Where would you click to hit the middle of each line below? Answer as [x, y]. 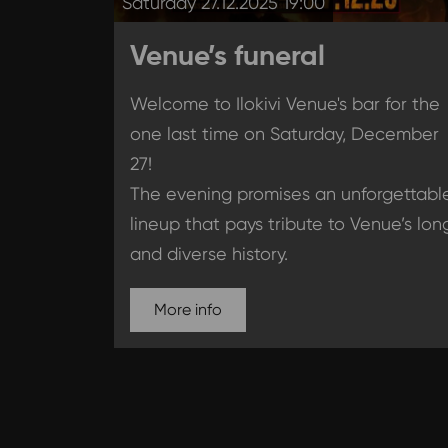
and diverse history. [208, 254]
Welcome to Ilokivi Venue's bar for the [284, 104]
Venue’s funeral [227, 56]
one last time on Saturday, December [284, 134]
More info [187, 310]
